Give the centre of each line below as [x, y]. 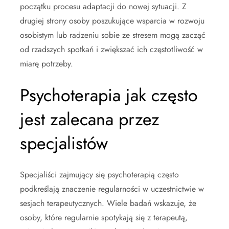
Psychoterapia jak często [109, 95]
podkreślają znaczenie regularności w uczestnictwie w [112, 189]
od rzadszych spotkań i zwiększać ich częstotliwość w [111, 49]
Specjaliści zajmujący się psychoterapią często [99, 174]
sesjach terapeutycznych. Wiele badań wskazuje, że [108, 203]
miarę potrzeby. [47, 63]
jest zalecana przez [90, 119]
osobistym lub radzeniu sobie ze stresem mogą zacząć [113, 35]
